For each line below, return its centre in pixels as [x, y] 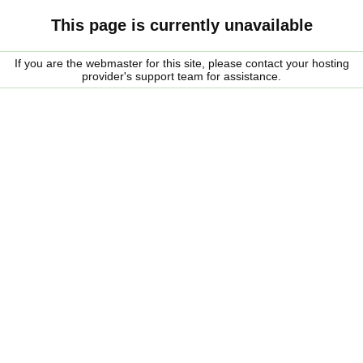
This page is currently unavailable [181, 25]
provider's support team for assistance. [181, 76]
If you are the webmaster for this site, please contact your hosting [181, 63]
